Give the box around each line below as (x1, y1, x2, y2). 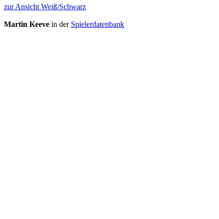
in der (49, 20, 71, 29)
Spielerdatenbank (71, 20, 124, 29)
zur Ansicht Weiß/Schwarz (4, 2, 86, 11)
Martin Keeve (4, 20, 49, 29)
